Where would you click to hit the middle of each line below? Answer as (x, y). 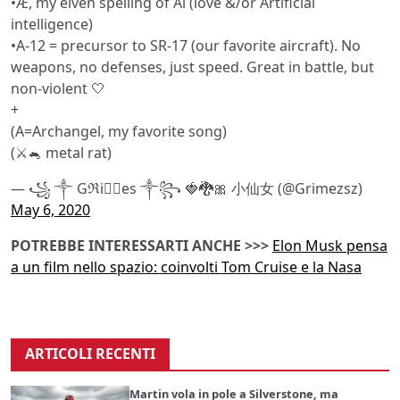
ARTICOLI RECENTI (90, 354)
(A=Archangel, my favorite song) (119, 131)
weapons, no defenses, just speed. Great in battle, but (192, 67)
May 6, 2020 (50, 210)
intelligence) (52, 24)
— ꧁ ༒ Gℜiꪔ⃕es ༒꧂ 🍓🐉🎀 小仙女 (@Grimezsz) (187, 188)
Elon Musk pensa (330, 246)
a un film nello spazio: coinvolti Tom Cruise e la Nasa (186, 267)
